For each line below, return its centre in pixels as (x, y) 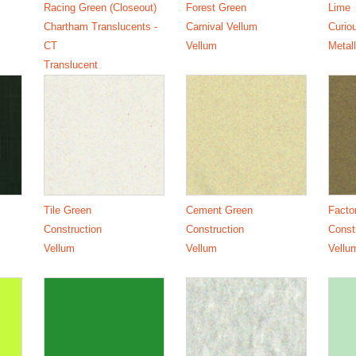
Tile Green (67, 210)
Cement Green (219, 210)
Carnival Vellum (222, 26)
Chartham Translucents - (100, 26)
